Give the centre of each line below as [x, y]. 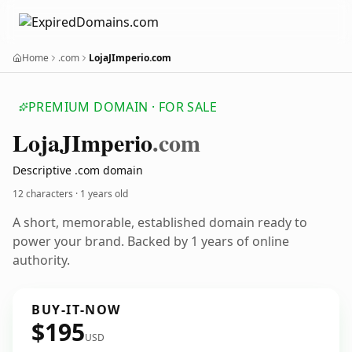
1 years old [104, 194]
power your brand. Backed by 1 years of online [151, 241]
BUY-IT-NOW [76, 310]
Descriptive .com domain [78, 170]
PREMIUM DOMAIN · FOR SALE [123, 107]
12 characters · [46, 194]
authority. [41, 260]
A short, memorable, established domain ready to [160, 222]
